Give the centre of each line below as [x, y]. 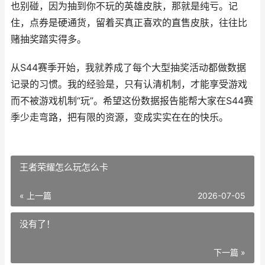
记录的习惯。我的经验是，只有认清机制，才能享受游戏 [129, 84]
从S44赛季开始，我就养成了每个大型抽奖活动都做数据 [128, 68]
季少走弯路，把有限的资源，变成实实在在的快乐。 [119, 117]
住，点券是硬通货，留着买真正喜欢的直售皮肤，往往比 [129, 23]
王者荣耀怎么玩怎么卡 [64, 167]
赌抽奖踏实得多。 [49, 39]
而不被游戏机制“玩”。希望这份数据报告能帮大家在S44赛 [132, 101]
